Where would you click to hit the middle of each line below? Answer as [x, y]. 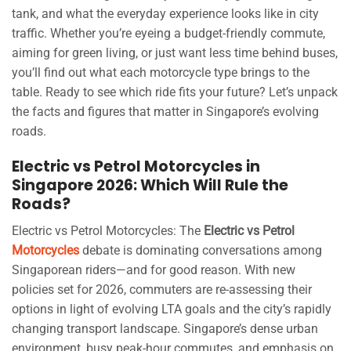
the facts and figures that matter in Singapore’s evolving [165, 111]
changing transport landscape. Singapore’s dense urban [165, 329]
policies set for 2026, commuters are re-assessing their [162, 290]
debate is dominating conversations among [201, 251]
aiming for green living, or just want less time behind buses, [175, 52]
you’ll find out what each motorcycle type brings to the [161, 72]
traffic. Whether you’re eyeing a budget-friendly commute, [168, 33]
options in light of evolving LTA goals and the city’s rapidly [172, 309]
